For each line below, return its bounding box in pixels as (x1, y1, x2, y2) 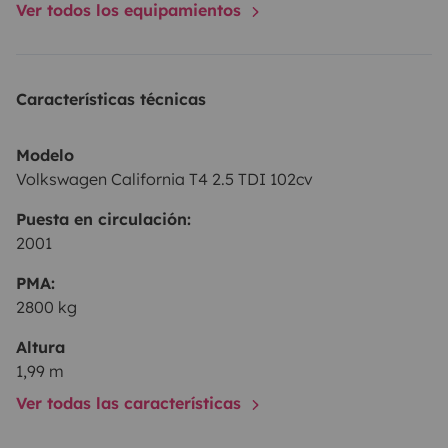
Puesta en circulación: (16, 208, 191, 229)
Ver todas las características (16, 392, 246, 413)
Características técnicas (16, 88, 206, 109)
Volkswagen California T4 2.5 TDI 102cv (16, 168, 313, 189)
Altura (16, 336, 65, 357)
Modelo (16, 144, 74, 165)
